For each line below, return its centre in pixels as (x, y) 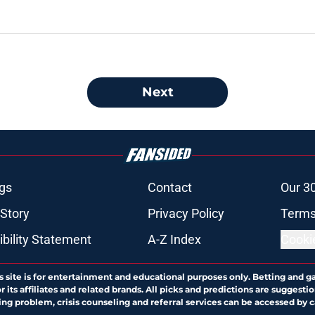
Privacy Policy (186, 214)
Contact (169, 188)
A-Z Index (174, 240)
